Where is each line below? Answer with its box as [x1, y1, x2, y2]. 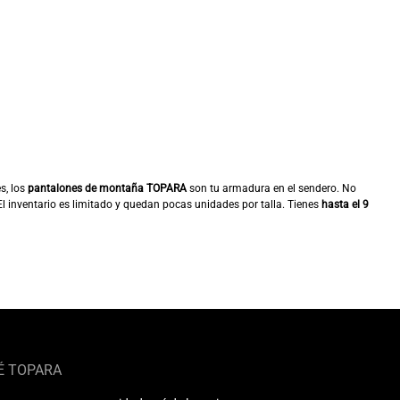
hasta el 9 [321, 197, 369, 211]
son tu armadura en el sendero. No [187, 181, 356, 195]
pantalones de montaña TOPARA [28, 181, 187, 195]
